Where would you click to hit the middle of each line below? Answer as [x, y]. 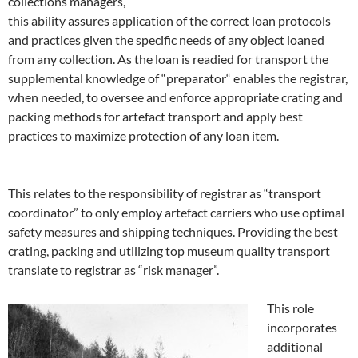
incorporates [302, 328]
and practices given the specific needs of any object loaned [166, 40]
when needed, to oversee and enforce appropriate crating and [175, 97]
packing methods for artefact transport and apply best [155, 117]
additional [295, 347]
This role [290, 308]
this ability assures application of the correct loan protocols [169, 21]
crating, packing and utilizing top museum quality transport [169, 251]
